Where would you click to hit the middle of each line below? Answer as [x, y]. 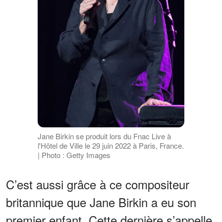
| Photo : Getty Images [74, 155]
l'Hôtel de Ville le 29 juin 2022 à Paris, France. [111, 146]
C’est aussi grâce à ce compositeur [98, 184]
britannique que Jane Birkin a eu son [101, 202]
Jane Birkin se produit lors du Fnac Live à [104, 136]
